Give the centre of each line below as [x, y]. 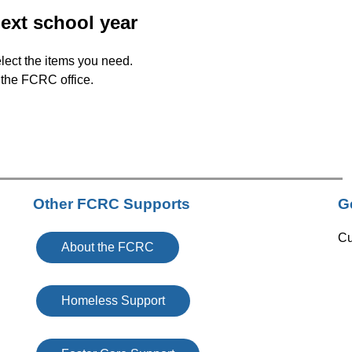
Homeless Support [113, 300]
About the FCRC [107, 247]
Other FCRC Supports [111, 203]
